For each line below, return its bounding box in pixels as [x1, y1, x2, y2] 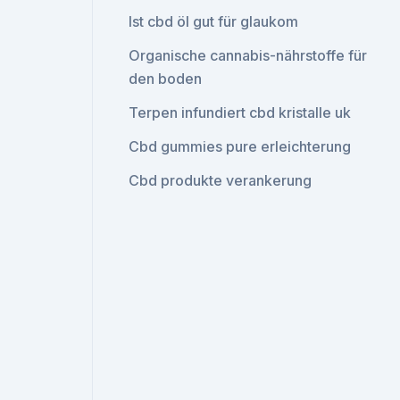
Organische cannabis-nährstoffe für [129, 46, 368, 64]
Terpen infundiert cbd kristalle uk [129, 104, 352, 121]
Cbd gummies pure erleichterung [129, 137, 352, 155]
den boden [129, 70, 203, 87]
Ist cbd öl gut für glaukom [129, 12, 299, 30]
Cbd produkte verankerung [129, 171, 312, 189]
